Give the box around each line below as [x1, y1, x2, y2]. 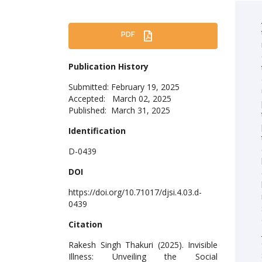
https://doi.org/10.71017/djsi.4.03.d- [68, 187, 202, 198]
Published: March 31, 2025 [68, 105, 170, 116]
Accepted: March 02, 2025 [68, 93, 171, 105]
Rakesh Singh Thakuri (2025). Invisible [68, 239, 218, 251]
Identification [68, 125, 126, 137]
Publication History [68, 61, 149, 73]
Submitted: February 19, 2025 [68, 81, 180, 93]
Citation [68, 219, 102, 230]
